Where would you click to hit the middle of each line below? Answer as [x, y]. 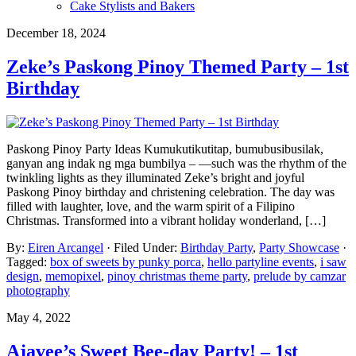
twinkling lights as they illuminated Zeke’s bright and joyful [155, 177]
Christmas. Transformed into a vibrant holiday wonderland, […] [166, 220]
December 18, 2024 [56, 33]
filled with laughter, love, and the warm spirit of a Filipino [151, 206]
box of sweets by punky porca [126, 261]
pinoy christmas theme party [177, 276]
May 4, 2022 [39, 317]
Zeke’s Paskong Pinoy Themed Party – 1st [178, 66]
